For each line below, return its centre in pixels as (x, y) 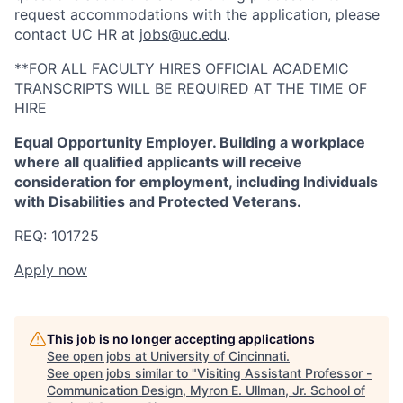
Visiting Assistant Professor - (284, 372)
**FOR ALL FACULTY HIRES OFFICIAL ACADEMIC (182, 68)
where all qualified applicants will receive (158, 161)
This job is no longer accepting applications (181, 338)
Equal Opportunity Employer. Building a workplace (190, 142)
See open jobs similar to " (122, 372)
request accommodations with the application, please (197, 14)
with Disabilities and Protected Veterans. (158, 201)
